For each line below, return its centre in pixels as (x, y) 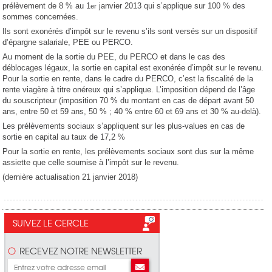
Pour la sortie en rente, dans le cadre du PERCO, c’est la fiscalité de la (128, 79)
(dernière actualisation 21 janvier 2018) (70, 177)
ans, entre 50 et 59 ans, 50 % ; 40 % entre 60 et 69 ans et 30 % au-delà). (132, 112)
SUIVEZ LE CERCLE (51, 223)
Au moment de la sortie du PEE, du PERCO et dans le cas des (114, 57)
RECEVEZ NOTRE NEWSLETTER (81, 251)
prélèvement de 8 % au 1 (47, 6)
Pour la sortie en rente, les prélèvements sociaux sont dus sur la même (128, 152)
